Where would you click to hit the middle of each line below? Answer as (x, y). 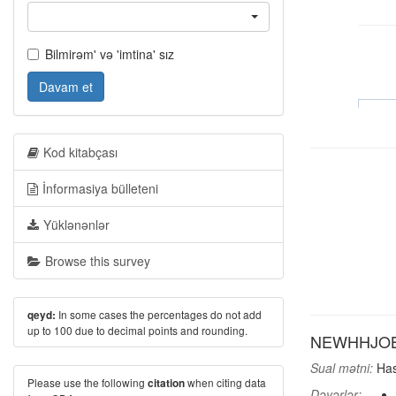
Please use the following (88, 382)
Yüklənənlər (76, 225)
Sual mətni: (342, 368)
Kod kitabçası (80, 152)
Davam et (66, 87)
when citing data (225, 382)
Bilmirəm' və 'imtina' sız (110, 54)
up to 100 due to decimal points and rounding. (137, 330)
